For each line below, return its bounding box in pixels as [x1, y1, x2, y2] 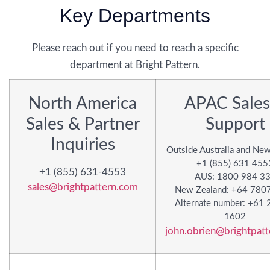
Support [205, 115, 265, 133]
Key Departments [60, 5, 210, 27]
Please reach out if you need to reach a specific [31, 43, 239, 54]
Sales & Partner [25, 115, 140, 133]
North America [28, 95, 137, 112]
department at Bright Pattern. [70, 60, 200, 71]
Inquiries [50, 136, 115, 153]
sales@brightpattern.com [27, 181, 138, 192]
